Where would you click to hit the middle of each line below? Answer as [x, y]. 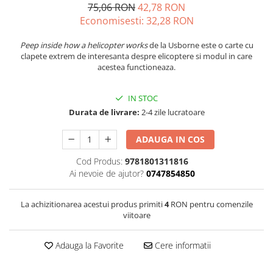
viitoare [136, 215]
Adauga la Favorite [88, 246]
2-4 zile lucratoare [172, 112]
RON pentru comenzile [211, 204]
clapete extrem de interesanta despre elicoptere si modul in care [136, 56]
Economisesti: [113, 21]
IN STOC [142, 98]
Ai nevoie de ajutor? [106, 174]
